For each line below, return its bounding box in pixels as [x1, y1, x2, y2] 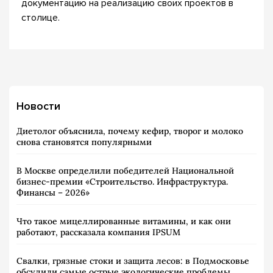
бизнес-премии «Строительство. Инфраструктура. [16, 176, 228, 187]
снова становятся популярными [16, 136, 152, 147]
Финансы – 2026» [16, 187, 90, 198]
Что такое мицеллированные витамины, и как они [16, 216, 231, 227]
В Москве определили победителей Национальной [16, 165, 234, 176]
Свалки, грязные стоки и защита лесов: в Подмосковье [16, 255, 249, 266]
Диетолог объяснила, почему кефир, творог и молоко [16, 126, 243, 136]
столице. [21, 12, 60, 24]
